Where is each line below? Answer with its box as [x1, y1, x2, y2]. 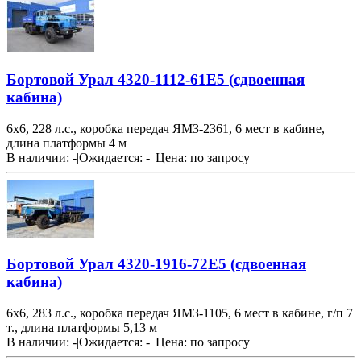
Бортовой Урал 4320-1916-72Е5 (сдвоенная [6, 255, 306, 273]
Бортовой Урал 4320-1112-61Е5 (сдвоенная [6, 70, 305, 88]
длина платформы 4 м [6, 135, 127, 150]
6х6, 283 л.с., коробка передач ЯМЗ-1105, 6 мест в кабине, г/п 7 [6, 306, 353, 321]
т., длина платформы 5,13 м [6, 321, 157, 335]
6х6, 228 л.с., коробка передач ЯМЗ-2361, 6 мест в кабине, [6, 121, 325, 135]
